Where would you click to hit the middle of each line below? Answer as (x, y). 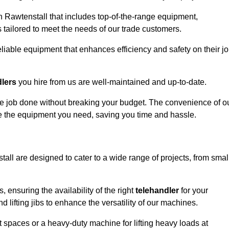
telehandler (157, 191)
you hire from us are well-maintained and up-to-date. (111, 82)
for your (193, 191)
